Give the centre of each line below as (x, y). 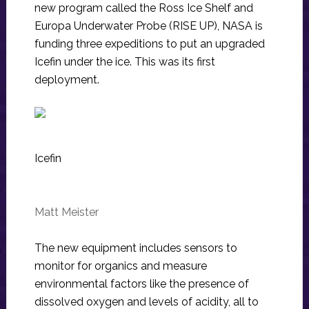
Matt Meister (66, 212)
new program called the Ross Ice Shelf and (143, 8)
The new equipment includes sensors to (136, 248)
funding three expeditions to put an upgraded (149, 44)
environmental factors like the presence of (141, 284)
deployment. (67, 80)
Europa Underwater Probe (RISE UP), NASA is (148, 26)
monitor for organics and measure (120, 266)
